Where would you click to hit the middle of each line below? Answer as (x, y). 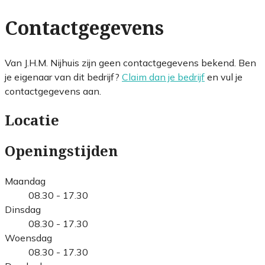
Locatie (32, 120)
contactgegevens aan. (53, 91)
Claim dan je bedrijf (163, 77)
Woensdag (28, 237)
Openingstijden (61, 151)
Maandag (25, 181)
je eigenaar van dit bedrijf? (63, 77)
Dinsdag (23, 209)
